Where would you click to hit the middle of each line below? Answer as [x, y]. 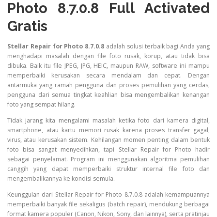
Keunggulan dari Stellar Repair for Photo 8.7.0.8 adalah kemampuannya [108, 195]
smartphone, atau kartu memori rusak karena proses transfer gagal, [108, 130]
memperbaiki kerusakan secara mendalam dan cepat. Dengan [108, 75]
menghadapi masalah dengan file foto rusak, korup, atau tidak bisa [108, 56]
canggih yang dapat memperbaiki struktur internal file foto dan [108, 169]
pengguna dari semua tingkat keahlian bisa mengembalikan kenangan [108, 94]
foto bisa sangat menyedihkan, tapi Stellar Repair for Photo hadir [108, 149]
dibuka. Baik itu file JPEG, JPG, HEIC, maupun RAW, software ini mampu [108, 65]
